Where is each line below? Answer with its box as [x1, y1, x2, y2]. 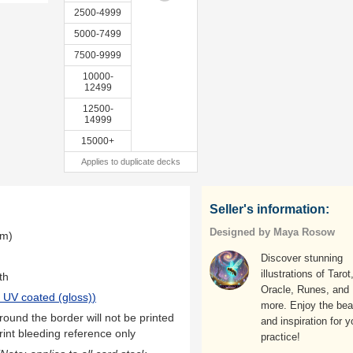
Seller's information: [210, 203, 329, 216]
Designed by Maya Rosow [210, 226, 335, 238]
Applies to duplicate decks [81, 157, 180, 166]
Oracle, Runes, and [261, 284, 349, 295]
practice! [261, 331, 300, 343]
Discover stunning [261, 252, 343, 264]
